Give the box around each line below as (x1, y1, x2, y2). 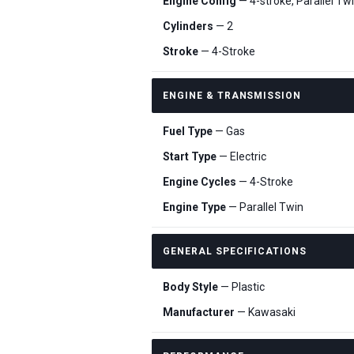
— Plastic (218, 281, 265, 293)
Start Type (163, 150, 217, 163)
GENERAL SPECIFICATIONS (163, 246, 307, 257)
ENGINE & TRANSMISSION (163, 90, 302, 101)
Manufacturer (163, 306, 235, 318)
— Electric (217, 150, 266, 163)
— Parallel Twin (226, 201, 303, 213)
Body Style (163, 281, 218, 293)
